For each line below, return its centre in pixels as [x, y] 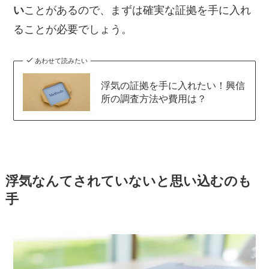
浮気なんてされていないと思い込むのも [128, 181]
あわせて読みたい [61, 61]
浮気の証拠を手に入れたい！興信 [173, 86]
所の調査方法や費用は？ [153, 99]
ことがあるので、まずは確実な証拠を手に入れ [138, 11]
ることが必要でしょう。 [73, 30]
